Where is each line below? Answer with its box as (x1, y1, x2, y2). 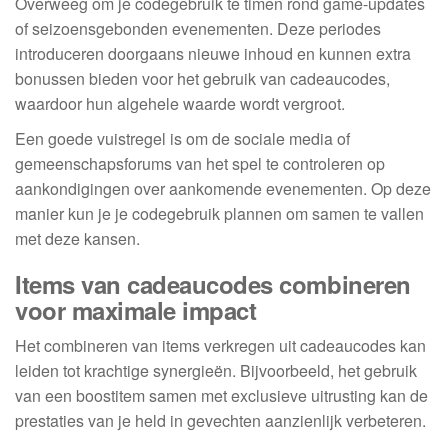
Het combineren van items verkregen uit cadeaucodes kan (15, 333, 426, 357)
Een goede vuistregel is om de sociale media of (15, 126, 350, 150)
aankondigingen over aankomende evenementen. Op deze (15, 176, 431, 200)
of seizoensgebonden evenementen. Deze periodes (15, 16, 381, 40)
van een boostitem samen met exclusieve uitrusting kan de (15, 383, 428, 407)
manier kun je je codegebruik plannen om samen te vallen (15, 201, 424, 225)
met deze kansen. (15, 226, 140, 250)
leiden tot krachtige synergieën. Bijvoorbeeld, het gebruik (15, 358, 417, 382)
